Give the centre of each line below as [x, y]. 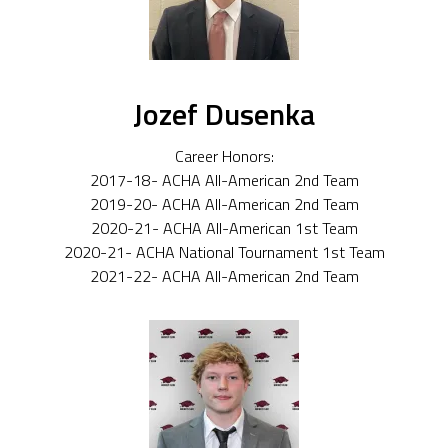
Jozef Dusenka [224, 114]
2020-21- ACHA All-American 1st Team [224, 227]
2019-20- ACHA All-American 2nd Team [224, 203]
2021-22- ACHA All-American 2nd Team [224, 275]
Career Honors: [224, 155]
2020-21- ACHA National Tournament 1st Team [224, 251]
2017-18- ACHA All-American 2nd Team [224, 179]
